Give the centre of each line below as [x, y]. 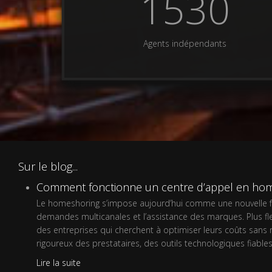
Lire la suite [59, 263]
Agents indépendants [185, 43]
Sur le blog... [48, 166]
